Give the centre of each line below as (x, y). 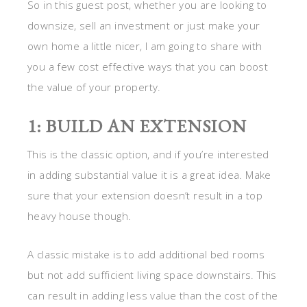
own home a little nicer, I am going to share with (145, 46)
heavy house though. (79, 216)
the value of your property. (94, 87)
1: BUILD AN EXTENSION (137, 126)
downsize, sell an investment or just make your (144, 26)
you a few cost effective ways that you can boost (148, 67)
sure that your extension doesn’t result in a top (145, 196)
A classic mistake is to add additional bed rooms (146, 255)
